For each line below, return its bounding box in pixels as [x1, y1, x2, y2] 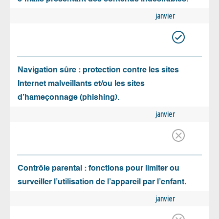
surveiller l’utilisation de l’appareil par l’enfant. [18, 178, 186, 187]
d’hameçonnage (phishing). [18, 94, 119, 102]
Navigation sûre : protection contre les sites [18, 66, 179, 75]
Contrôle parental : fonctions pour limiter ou [18, 165, 179, 173]
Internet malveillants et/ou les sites [18, 80, 145, 88]
